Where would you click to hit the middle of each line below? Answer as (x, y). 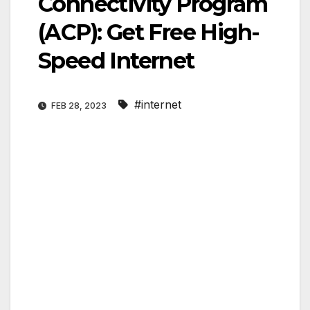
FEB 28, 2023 (79, 106)
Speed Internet (116, 61)
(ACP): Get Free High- (149, 33)
